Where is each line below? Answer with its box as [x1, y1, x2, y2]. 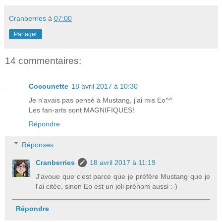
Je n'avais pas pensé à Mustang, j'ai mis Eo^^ [29, 96, 172, 105]
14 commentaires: [5, 55, 81, 66]
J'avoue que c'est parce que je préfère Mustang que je [36, 172, 210, 180]
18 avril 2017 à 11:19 [90, 158, 156, 166]
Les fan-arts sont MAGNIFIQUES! [29, 106, 134, 114]
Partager [14, 30, 37, 38]
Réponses [22, 140, 54, 149]
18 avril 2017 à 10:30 [71, 82, 138, 91]
